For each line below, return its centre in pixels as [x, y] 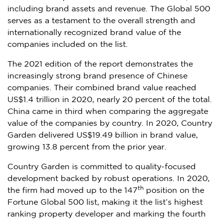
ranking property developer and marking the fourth [107, 214]
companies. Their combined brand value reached [102, 88]
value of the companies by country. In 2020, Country [110, 123]
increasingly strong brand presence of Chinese [97, 76]
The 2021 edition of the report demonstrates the [100, 64]
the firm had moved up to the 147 [73, 190]
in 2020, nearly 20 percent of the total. [136, 100]
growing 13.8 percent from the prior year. [87, 147]
